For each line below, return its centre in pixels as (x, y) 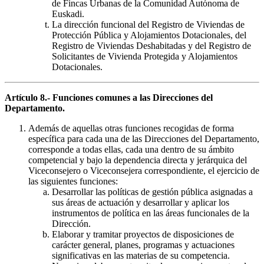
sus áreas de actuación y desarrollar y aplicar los (141, 203)
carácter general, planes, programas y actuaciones (143, 245)
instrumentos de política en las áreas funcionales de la (151, 213)
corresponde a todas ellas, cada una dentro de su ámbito (131, 150)
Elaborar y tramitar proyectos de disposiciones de (143, 235)
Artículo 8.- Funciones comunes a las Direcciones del (109, 98)
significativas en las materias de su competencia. (141, 256)
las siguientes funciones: (73, 181)
